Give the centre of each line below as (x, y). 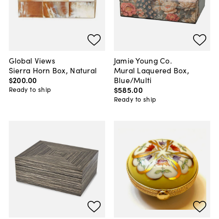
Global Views (32, 60)
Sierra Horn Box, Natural (53, 70)
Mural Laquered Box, (152, 70)
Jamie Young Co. (143, 60)
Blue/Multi (133, 79)
